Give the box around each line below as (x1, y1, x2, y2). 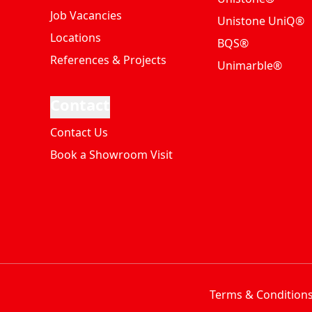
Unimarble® (217, 58, 282, 73)
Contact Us (50, 125, 108, 140)
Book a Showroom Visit (50, 147, 173, 162)
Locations (50, 30, 101, 45)
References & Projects (50, 52, 166, 68)
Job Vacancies (50, 8, 122, 23)
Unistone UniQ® (217, 13, 304, 29)
